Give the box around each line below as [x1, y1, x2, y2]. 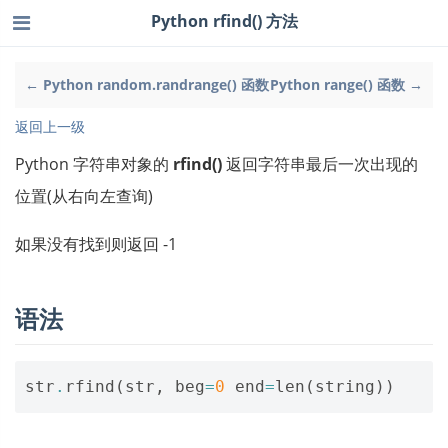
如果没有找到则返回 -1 [15, 233, 177, 255]
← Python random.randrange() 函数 [25, 75, 269, 94]
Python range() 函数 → [270, 75, 423, 94]
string [315, 377, 375, 396]
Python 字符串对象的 [15, 153, 173, 175]
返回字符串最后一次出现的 [222, 153, 418, 175]
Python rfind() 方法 [150, 9, 298, 32]
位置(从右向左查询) [15, 185, 153, 207]
